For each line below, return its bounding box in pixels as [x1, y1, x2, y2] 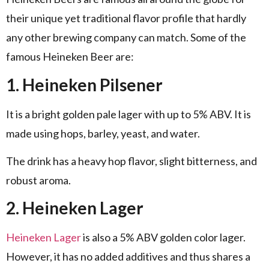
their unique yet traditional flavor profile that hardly [6, 11, 246, 25]
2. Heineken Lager [6, 198, 144, 219]
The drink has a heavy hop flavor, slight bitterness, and [6, 154, 257, 168]
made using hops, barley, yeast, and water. [6, 126, 200, 140]
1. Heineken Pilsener [6, 74, 163, 95]
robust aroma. [6, 174, 71, 187]
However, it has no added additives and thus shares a [6, 250, 250, 264]
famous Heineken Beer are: [6, 50, 134, 64]
